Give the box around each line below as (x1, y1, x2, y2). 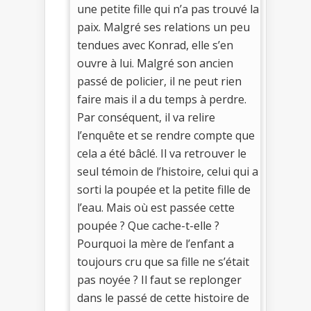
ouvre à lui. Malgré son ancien (77, 56, 233, 72)
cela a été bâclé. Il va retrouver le (77, 146, 246, 162)
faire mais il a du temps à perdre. (77, 92, 246, 108)
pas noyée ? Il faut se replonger (77, 272, 242, 288)
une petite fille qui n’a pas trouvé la (77, 1, 259, 17)
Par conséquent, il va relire (77, 110, 215, 126)
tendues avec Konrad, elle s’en (77, 37, 233, 53)
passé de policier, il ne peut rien (77, 74, 242, 90)
